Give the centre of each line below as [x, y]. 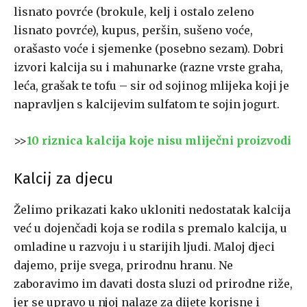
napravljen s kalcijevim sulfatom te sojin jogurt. [147, 105]
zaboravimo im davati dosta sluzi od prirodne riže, [153, 284]
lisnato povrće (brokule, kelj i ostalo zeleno [134, 12]
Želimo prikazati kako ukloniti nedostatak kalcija [152, 210]
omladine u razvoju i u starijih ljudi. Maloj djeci [144, 247]
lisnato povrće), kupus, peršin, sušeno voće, [133, 30]
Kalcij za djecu [63, 179]
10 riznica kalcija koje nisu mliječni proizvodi [159, 141]
